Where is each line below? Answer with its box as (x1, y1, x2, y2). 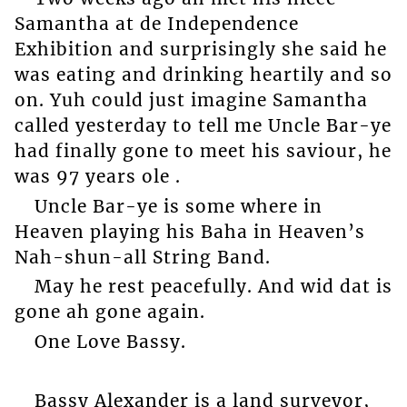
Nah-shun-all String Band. (14, 245, 271, 268)
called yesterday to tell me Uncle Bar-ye (14, 114, 392, 137)
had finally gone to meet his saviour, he (14, 140, 392, 163)
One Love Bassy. (34, 330, 186, 352)
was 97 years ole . (14, 165, 181, 188)
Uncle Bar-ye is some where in (34, 194, 323, 217)
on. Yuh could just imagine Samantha (14, 89, 368, 112)
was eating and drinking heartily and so (14, 64, 392, 86)
